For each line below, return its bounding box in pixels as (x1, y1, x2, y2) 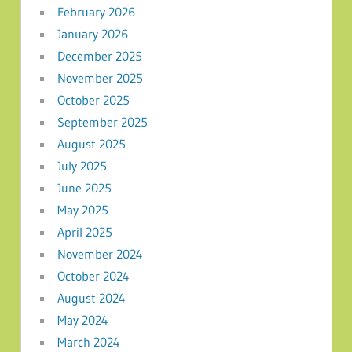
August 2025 (57, 135, 126, 152)
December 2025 (57, 47, 142, 64)
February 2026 (57, 3, 135, 20)
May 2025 (57, 201, 108, 218)
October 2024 (57, 267, 130, 284)
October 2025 (57, 91, 130, 108)
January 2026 (57, 25, 128, 42)
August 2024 (57, 289, 126, 306)
